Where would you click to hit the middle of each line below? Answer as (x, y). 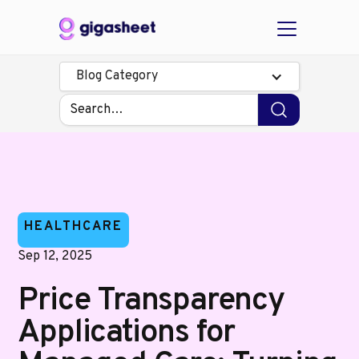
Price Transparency (151, 301)
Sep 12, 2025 (55, 256)
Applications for (127, 333)
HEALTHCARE (74, 227)
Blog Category (117, 76)
